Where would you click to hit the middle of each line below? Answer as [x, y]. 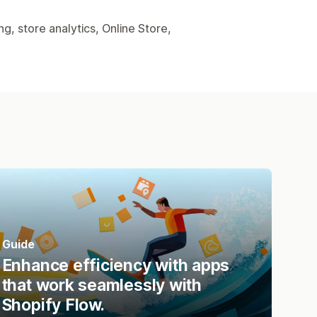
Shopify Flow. [53, 305]
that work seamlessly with [102, 285]
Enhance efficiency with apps [116, 265]
